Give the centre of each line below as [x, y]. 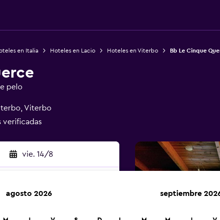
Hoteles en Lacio [72, 51]
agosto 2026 [29, 193]
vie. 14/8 [37, 154]
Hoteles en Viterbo [132, 51]
